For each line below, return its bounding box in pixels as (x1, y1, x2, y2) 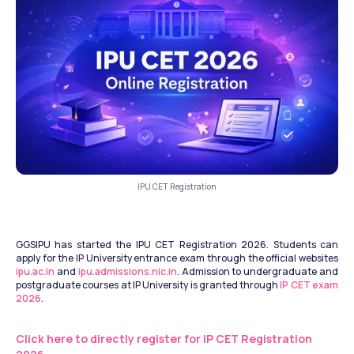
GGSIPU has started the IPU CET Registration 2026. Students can (16, 237, 338, 251)
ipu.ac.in (16, 264, 55, 278)
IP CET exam (280, 277, 339, 292)
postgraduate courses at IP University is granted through (16, 277, 281, 292)
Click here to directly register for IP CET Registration (16, 330, 312, 346)
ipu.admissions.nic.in (77, 264, 177, 278)
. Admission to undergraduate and (176, 264, 339, 278)
